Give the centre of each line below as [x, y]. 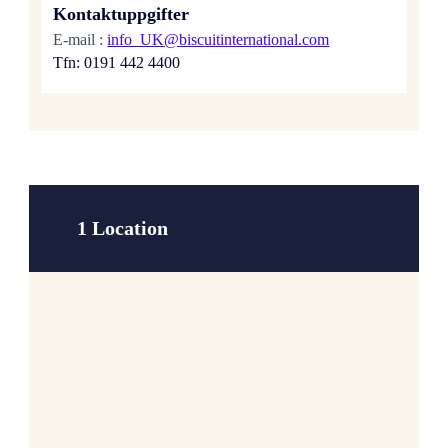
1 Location [123, 227]
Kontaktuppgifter [121, 13]
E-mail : [80, 40]
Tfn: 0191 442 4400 [117, 63]
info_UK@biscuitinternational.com [218, 40]
